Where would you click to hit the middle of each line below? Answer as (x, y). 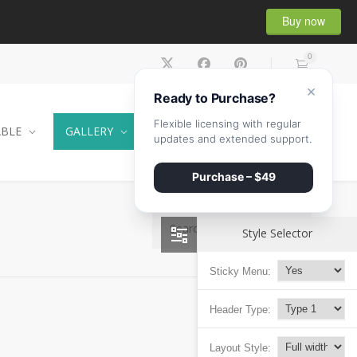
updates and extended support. (233, 139)
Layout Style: (240, 347)
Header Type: (240, 309)
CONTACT (184, 131)
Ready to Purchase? (215, 98)
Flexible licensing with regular (228, 124)
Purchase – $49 (233, 177)
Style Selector (277, 233)
